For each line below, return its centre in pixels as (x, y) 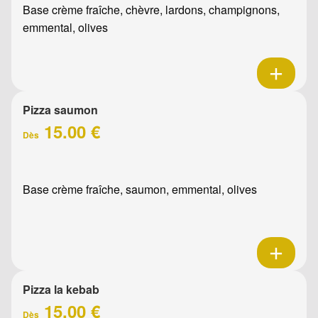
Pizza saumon (60, 109)
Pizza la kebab (61, 289)
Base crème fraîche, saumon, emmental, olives (140, 189)
